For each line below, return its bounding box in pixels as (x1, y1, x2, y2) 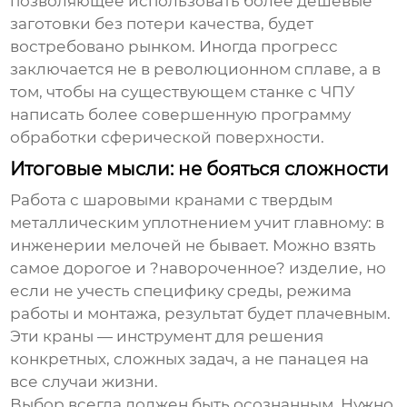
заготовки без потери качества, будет (10, 14, 314, 33)
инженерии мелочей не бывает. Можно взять (10, 235, 377, 254)
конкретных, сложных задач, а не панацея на (10, 349, 370, 368)
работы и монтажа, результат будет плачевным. (10, 303, 392, 323)
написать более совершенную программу (10, 104, 352, 124)
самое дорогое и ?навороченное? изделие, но (10, 258, 387, 277)
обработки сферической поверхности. (10, 127, 325, 146)
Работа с (10, 190, 84, 209)
